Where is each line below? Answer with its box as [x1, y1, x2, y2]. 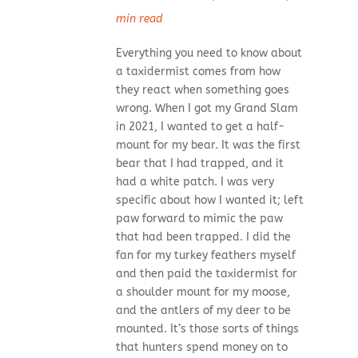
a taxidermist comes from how [115, 65, 280, 79]
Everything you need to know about [115, 46, 302, 61]
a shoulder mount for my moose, [115, 285, 290, 300]
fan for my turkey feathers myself [115, 249, 296, 263]
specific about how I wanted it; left [115, 193, 304, 208]
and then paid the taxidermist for [115, 267, 297, 281]
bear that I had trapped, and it [115, 157, 284, 171]
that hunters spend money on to [115, 340, 288, 355]
